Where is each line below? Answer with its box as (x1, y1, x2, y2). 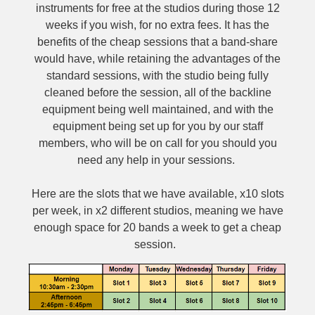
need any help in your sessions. (77, 154, 238, 166)
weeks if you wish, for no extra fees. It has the (46, 19, 269, 31)
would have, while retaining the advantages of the (34, 53, 281, 65)
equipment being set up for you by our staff (52, 120, 263, 132)
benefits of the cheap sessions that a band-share (37, 36, 278, 48)
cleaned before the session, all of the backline (44, 86, 271, 98)
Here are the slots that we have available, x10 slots (31, 188, 284, 200)
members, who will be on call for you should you (38, 137, 277, 149)
